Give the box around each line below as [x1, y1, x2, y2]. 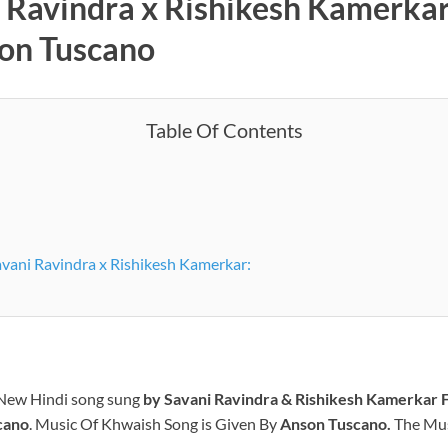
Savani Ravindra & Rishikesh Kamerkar [164, 388, 438, 408]
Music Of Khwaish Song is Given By [35, 413, 280, 433]
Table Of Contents [145, 117, 303, 142]
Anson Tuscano [280, 413, 387, 433]
